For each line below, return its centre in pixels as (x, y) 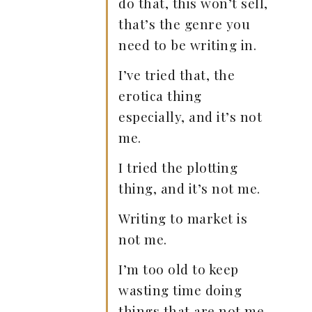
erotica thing (160, 95)
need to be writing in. (187, 45)
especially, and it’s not (190, 116)
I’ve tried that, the (177, 75)
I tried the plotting (178, 167)
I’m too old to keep (179, 269)
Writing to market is (183, 218)
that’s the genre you (184, 24)
